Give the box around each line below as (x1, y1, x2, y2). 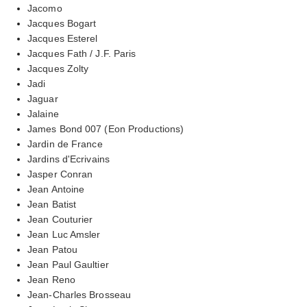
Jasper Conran (27, 168, 93, 180)
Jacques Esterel (27, 32, 98, 44)
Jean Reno (27, 273, 75, 285)
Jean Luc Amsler (27, 228, 101, 240)
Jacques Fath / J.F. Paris (27, 47, 136, 59)
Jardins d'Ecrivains (27, 153, 110, 164)
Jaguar (27, 93, 58, 104)
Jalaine (27, 108, 59, 119)
